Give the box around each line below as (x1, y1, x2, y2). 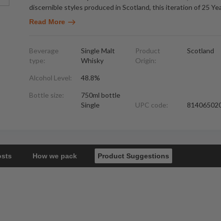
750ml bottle (81, 91, 120, 99)
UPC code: (135, 101, 168, 109)
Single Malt (81, 46, 115, 55)
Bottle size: (29, 91, 64, 99)
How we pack (33, 152, 77, 160)
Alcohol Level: (29, 74, 72, 82)
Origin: (135, 56, 156, 65)
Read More (29, 18, 65, 26)
